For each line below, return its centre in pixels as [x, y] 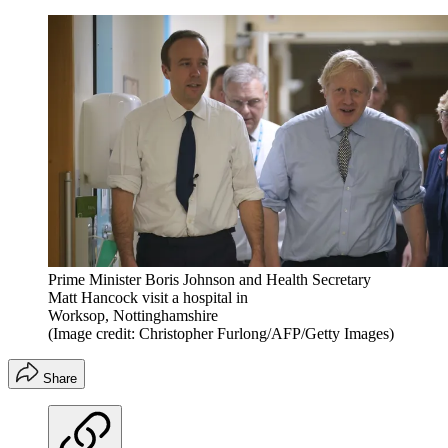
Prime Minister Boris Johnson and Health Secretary [209, 279]
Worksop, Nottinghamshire [133, 315]
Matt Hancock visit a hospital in [148, 297]
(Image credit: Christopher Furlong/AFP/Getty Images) [221, 333]
